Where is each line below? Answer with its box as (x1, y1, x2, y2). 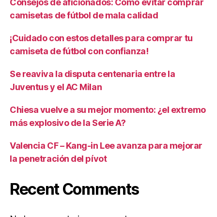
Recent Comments (10, 180, 139, 199)
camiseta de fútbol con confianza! (10, 46, 149, 56)
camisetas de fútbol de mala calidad (10, 10, 158, 20)
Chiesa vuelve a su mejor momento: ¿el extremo (10, 105, 206, 115)
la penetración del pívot (10, 154, 107, 164)
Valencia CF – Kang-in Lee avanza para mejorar (10, 140, 202, 151)
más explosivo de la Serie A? (10, 118, 126, 128)
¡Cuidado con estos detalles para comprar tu (10, 33, 193, 43)
